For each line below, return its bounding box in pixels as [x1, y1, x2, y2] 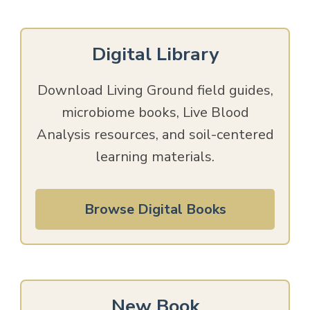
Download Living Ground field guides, [37, 81, 273, 100]
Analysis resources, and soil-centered [36, 125, 274, 145]
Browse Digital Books [84, 200, 226, 219]
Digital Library [91, 42, 219, 67]
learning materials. [95, 147, 215, 167]
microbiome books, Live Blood [61, 103, 249, 122]
